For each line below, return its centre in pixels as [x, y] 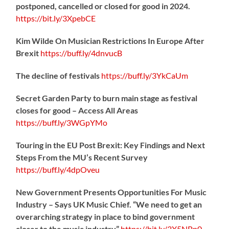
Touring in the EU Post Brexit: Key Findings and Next [111, 145]
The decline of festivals [59, 75]
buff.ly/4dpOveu [71, 169]
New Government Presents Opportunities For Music [111, 192]
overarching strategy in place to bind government [106, 216]
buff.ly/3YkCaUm [158, 75]
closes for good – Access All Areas [77, 110]
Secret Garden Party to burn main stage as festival [107, 98]
